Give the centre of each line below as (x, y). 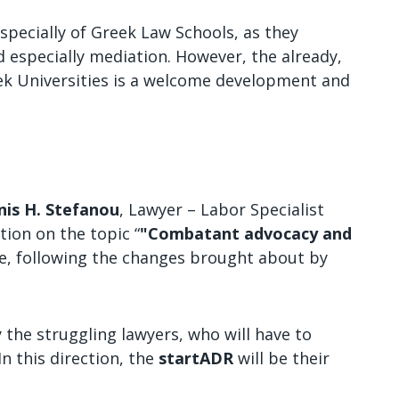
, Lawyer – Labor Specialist (222, 210)
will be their (281, 358)
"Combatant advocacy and (246, 234)
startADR (196, 358)
